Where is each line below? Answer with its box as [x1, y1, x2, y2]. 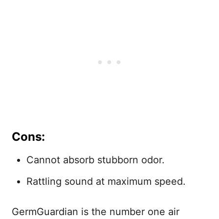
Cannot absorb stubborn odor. [26, 154, 165, 166]
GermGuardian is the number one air [12, 206, 179, 218]
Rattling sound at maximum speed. [26, 175, 186, 187]
